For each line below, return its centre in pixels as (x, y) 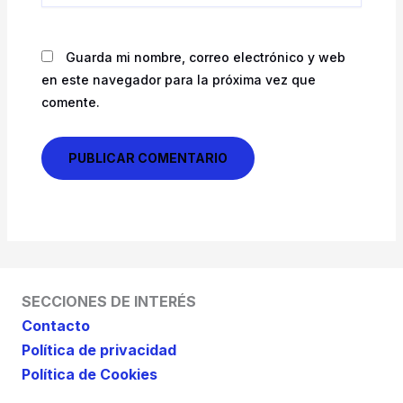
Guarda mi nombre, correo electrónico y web (205, 57)
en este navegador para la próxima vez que (178, 79)
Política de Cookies (90, 374)
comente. (70, 102)
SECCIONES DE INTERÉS (109, 301)
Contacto (56, 326)
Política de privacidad (99, 350)
